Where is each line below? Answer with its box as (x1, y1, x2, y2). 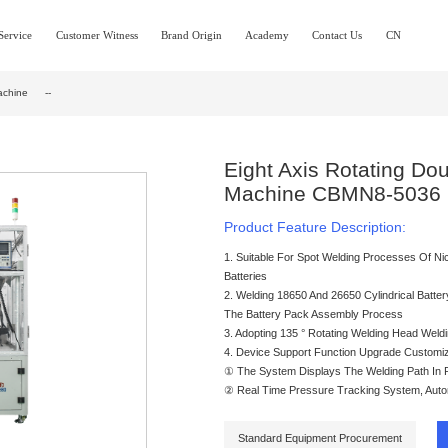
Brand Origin (160, 29, 222, 41)
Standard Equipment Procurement (238, 431, 402, 444)
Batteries (224, 269, 267, 282)
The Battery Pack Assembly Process (224, 307, 403, 320)
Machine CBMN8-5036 (224, 181, 441, 205)
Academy (245, 29, 290, 41)
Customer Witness (55, 29, 138, 41)
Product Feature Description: (224, 218, 406, 235)
